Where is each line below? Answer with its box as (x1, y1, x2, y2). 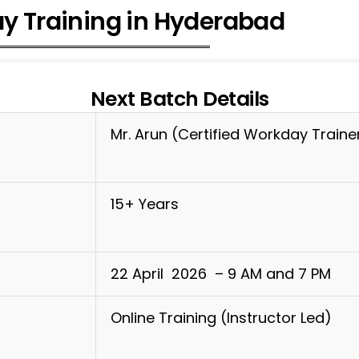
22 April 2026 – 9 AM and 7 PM (111, 264, 331, 284)
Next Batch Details (90, 85, 269, 113)
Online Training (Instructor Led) (111, 308, 332, 328)
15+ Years (111, 194, 179, 214)
